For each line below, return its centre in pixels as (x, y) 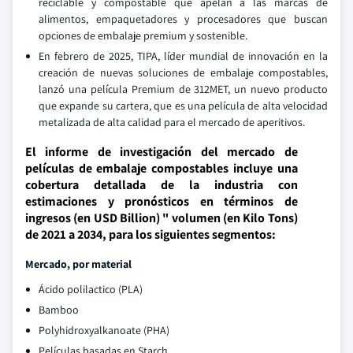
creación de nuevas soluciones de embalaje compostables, (183, 72)
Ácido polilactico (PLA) (91, 289)
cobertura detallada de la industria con (162, 185)
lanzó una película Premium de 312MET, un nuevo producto (183, 89)
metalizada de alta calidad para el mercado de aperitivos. (172, 122)
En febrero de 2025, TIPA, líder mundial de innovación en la (183, 56)
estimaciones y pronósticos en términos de (162, 201)
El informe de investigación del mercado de (162, 152)
